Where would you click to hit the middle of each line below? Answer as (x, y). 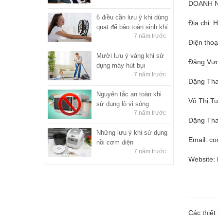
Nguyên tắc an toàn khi (129, 94)
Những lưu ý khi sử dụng (132, 132)
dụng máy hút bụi (121, 65)
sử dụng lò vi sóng (123, 104)
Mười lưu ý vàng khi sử (130, 55)
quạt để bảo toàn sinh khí (132, 27)
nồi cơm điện (115, 142)
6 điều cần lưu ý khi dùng (132, 17)
